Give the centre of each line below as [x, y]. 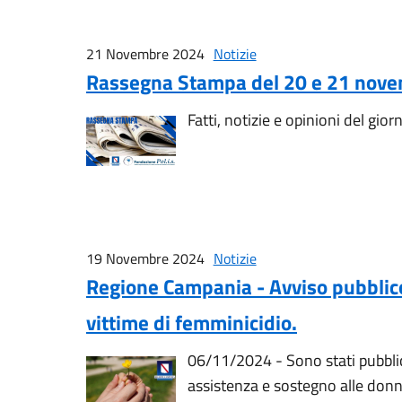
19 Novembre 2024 [145, 258]
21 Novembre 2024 [145, 53]
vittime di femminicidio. [192, 322]
